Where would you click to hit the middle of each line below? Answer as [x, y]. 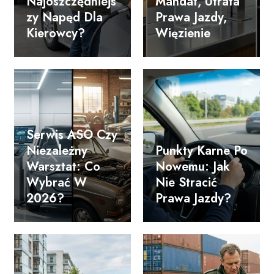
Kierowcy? [56, 33]
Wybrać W [57, 182]
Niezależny [57, 150]
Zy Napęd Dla [65, 17]
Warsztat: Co [63, 166]
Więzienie [183, 33]
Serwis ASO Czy [72, 135]
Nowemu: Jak [193, 166]
